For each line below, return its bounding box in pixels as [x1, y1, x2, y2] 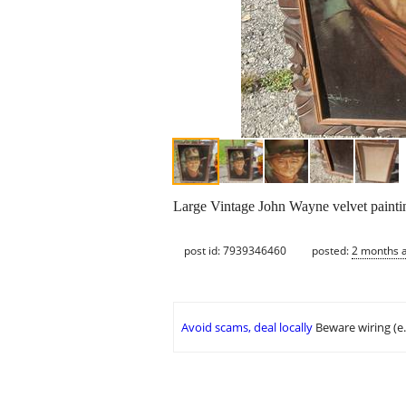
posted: [312, 242, 352, 258]
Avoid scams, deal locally [181, 319, 313, 336]
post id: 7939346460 [184, 242, 286, 258]
